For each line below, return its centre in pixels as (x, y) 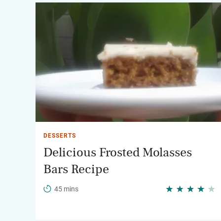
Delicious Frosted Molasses (118, 152)
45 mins (66, 189)
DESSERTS (60, 136)
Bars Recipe (76, 169)
